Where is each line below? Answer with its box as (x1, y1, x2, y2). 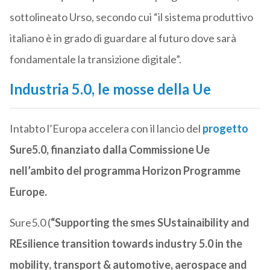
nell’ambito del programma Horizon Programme (9, 164, 240, 178)
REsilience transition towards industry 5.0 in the (9, 237, 242, 251)
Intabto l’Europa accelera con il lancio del (9, 122, 202, 136)
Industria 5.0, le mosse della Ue (9, 80, 211, 98)
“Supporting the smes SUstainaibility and (50, 216, 250, 230)
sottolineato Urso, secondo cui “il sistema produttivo (9, 10, 253, 24)
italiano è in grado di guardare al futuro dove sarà (9, 31, 236, 45)
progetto (202, 122, 250, 136)
